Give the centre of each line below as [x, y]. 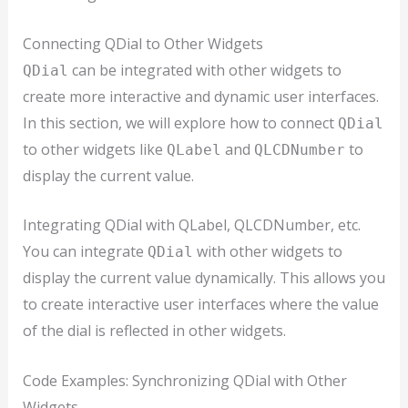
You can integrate [85, 252]
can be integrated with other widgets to [204, 70]
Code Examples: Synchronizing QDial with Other [184, 380]
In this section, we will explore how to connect [180, 122]
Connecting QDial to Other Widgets [143, 43]
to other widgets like [94, 149]
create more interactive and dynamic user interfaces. [200, 96]
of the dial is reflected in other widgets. [154, 331]
